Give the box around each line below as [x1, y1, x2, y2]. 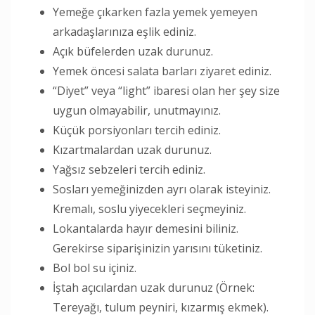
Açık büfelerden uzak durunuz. [53, 43, 213, 59]
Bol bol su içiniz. [53, 259, 136, 276]
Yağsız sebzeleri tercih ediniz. [53, 161, 205, 177]
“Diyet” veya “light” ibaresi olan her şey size [53, 82, 280, 98]
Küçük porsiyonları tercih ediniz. [53, 122, 221, 138]
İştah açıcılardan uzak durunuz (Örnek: [53, 279, 255, 295]
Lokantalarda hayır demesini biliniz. [53, 220, 238, 236]
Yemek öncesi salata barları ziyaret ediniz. [53, 63, 271, 79]
